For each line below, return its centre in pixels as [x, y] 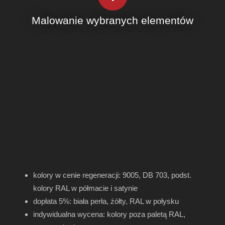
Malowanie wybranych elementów [113, 21]
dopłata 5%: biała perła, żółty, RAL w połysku [106, 201]
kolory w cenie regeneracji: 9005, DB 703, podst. [112, 175]
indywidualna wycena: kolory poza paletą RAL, [109, 214]
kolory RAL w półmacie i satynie [85, 188]
